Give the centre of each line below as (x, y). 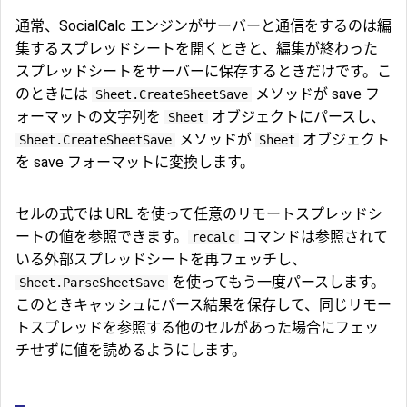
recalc (213, 237)
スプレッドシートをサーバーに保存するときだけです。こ (203, 71)
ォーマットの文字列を (90, 116)
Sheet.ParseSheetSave (92, 282)
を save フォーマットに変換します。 (135, 162)
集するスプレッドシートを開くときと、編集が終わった (197, 48)
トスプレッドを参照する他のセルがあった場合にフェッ (197, 327)
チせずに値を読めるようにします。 (131, 350)
